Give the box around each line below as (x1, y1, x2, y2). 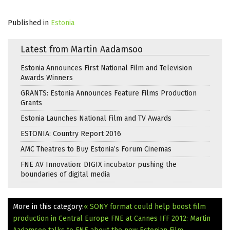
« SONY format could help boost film (84, 202, 206, 211)
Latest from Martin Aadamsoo (21, 44, 143, 55)
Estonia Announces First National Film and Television (21, 63, 192, 72)
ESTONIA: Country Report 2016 (21, 129, 121, 138)
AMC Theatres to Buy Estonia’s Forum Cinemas (21, 144, 171, 154)
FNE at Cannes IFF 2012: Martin (111, 214, 210, 223)
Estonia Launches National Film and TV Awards (21, 113, 171, 123)
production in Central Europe (13, 214, 109, 223)
